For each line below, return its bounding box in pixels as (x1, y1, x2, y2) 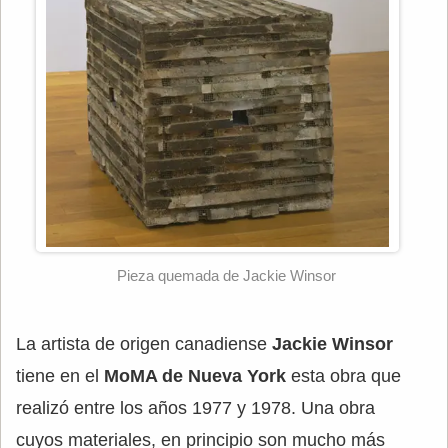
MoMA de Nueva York (104, 366, 286, 387)
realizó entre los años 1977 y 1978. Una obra (16, 398, 375, 419)
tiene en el (16, 366, 104, 387)
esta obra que (286, 366, 401, 387)
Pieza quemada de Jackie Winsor (116, 267, 336, 285)
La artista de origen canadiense (16, 334, 272, 355)
